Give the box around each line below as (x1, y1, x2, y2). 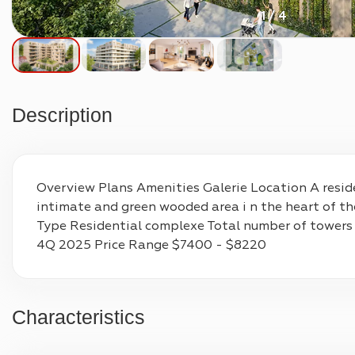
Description (26, 104, 113, 126)
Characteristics (26, 306, 145, 328)
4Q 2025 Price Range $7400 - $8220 (36, 237, 266, 253)
